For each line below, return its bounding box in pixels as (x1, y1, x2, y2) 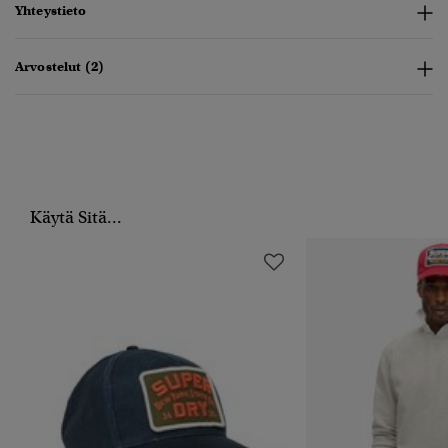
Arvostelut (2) (15, 58, 104, 76)
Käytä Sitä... (30, 207, 122, 229)
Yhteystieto (15, 2, 87, 20)
